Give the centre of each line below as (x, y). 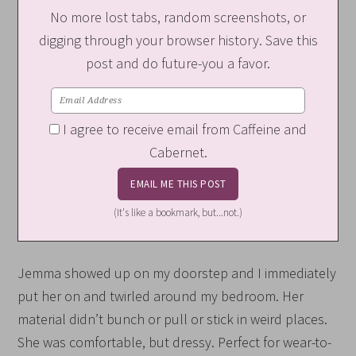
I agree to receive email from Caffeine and (185, 130)
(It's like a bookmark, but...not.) (178, 212)
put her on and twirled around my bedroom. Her (161, 296)
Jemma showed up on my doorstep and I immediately (177, 273)
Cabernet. (178, 153)
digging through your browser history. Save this (178, 40)
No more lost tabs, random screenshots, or (178, 17)
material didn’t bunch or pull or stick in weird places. (173, 319)
